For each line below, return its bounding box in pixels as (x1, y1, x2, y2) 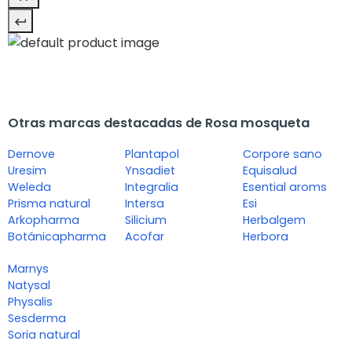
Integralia (125, 179, 179, 196)
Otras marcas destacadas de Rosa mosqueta (8, 114, 310, 133)
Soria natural (8, 327, 80, 343)
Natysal (8, 277, 50, 294)
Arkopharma (8, 212, 79, 229)
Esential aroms (242, 179, 327, 196)
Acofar (125, 229, 165, 245)
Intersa (125, 196, 165, 212)
